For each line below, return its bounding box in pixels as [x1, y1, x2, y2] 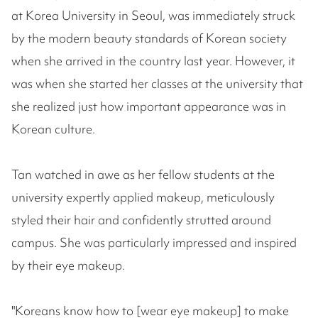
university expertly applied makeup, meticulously [11, 189, 275, 206]
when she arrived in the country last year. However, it [11, 53, 295, 70]
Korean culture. [11, 121, 95, 138]
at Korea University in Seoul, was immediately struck [11, 7, 295, 24]
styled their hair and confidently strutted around [11, 212, 271, 229]
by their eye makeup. [11, 257, 125, 274]
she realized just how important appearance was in [11, 98, 286, 115]
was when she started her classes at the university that [11, 75, 303, 92]
